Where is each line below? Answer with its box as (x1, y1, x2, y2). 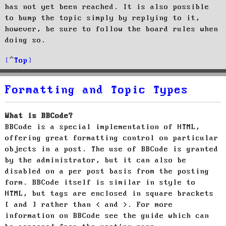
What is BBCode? (5, 111, 73, 120)
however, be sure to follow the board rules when (5, 25, 218, 33)
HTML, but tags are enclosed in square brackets (5, 189, 214, 198)
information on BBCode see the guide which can (5, 211, 209, 220)
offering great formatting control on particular (5, 134, 218, 142)
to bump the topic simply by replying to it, (5, 14, 200, 22)
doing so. (5, 36, 46, 44)
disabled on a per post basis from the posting (5, 167, 209, 176)
